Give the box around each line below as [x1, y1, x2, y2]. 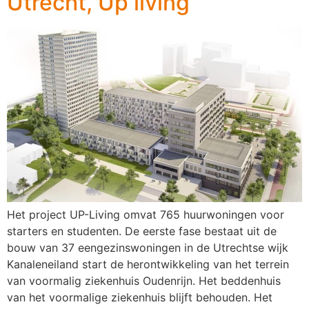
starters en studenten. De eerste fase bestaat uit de [7, 224, 277, 239]
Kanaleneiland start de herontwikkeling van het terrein [7, 257, 289, 272]
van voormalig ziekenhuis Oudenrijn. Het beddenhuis [7, 274, 281, 288]
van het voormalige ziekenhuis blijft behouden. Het [7, 290, 272, 305]
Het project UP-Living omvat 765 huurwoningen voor [7, 208, 284, 222]
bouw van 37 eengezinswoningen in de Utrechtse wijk [7, 241, 288, 255]
